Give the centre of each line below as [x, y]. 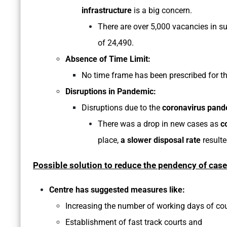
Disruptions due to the [122, 108]
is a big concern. [162, 11]
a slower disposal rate [160, 140]
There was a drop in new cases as [159, 124]
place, [108, 140]
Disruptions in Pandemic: [111, 92]
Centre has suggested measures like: [117, 190]
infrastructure [107, 11]
